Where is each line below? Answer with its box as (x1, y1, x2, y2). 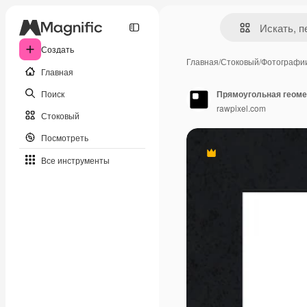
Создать (41, 43, 74, 55)
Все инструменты (41, 153, 110, 166)
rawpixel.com (217, 101, 266, 114)
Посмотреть (41, 131, 88, 143)
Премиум (210, 151, 248, 164)
